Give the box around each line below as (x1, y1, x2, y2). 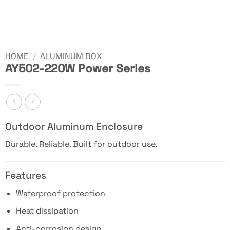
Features (5, 169, 46, 182)
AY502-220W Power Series (5, 61, 150, 76)
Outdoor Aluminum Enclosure (5, 120, 143, 133)
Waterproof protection (15, 187, 105, 199)
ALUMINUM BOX (40, 51, 102, 62)
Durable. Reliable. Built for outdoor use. (5, 139, 158, 150)
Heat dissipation (15, 205, 79, 217)
